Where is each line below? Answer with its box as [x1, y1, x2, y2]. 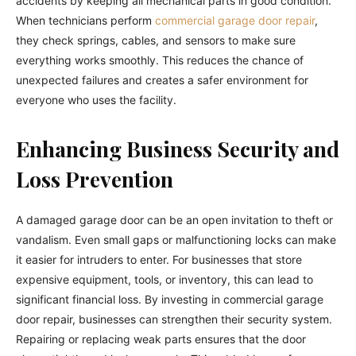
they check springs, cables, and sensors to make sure [16, 33, 296, 47]
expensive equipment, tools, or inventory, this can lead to [16, 272, 313, 286]
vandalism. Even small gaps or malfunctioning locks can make [16, 232, 336, 246]
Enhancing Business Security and [16, 133, 339, 163]
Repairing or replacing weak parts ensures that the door [16, 331, 306, 346]
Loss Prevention [16, 164, 173, 193]
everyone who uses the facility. [16, 92, 176, 106]
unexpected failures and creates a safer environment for [16, 72, 308, 87]
